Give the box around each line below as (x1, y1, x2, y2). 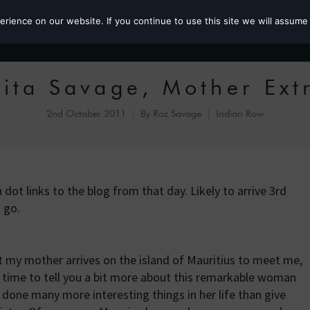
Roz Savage (153, 108, 201, 119)
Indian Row (216, 108, 264, 119)
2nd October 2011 (46, 108, 126, 119)
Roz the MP (235, 22, 295, 38)
